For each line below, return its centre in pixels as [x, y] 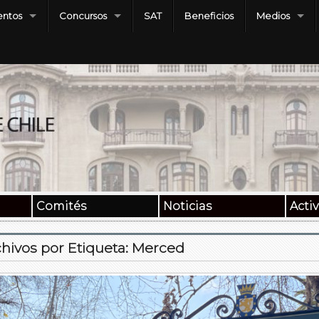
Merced [158, 247]
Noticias [187, 206]
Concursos [83, 16]
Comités [61, 206]
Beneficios [209, 16]
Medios [273, 16]
